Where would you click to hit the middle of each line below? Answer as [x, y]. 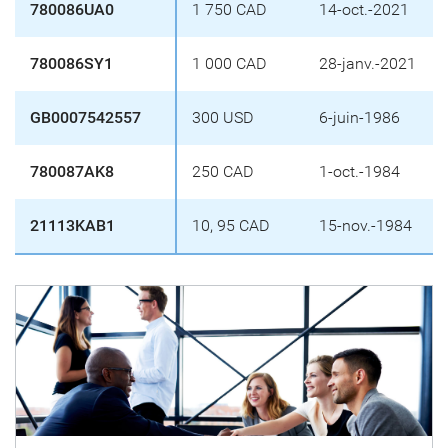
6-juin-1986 [359, 117]
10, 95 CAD [230, 225]
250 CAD [222, 171]
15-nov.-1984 [365, 225]
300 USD [222, 117]
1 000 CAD [229, 63]
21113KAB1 [72, 225]
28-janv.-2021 [367, 63]
